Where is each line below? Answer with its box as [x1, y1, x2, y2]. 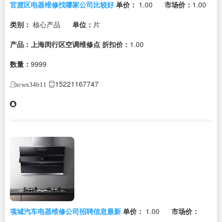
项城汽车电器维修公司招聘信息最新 [10, 206, 121, 216]
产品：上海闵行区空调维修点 [10, 39, 100, 49]
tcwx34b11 [16, 81, 47, 88]
